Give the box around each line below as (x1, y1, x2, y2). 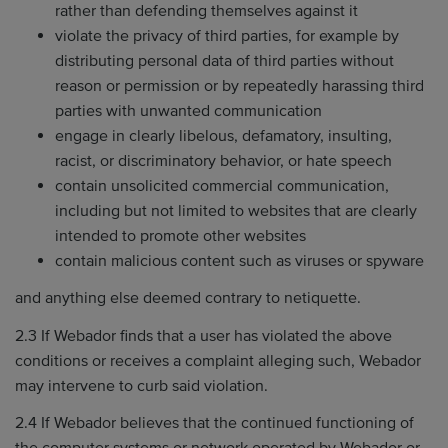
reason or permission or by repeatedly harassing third (55, 75, 424, 96)
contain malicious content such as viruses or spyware (55, 250, 424, 271)
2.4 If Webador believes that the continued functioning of (15, 413, 414, 433)
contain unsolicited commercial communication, (55, 175, 389, 196)
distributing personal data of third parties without (55, 50, 394, 71)
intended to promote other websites (55, 225, 306, 246)
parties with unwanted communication (55, 100, 322, 121)
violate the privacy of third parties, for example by (55, 25, 399, 46)
